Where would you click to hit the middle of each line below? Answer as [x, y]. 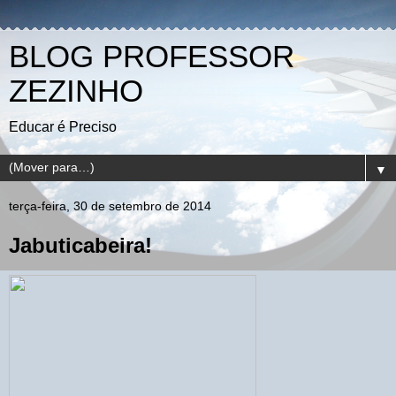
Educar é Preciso [63, 127]
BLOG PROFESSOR [152, 57]
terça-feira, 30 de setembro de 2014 [110, 206]
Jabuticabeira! [80, 245]
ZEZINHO [76, 91]
